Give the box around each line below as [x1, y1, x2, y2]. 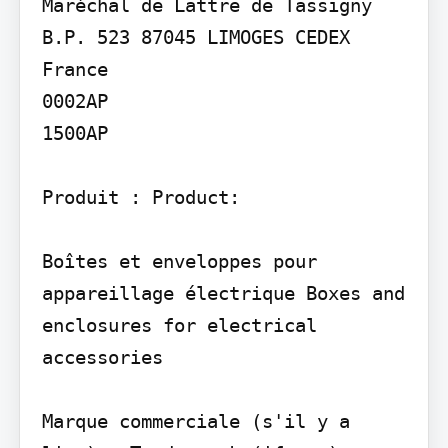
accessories [41, 346, 163, 369]
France [41, 58, 108, 81]
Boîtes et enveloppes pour [41, 250, 317, 273]
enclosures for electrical [41, 314, 317, 337]
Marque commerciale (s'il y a [41, 410, 350, 433]
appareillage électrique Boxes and [41, 282, 405, 305]
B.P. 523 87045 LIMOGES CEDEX [41, 26, 350, 49]
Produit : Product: [41, 186, 240, 209]
